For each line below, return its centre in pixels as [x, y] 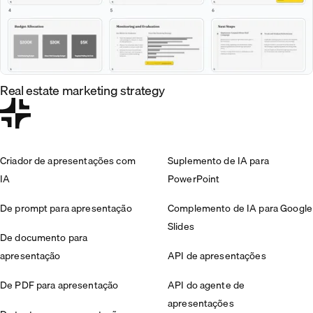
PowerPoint [194, 179]
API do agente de [206, 285]
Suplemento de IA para [218, 160]
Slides [181, 226]
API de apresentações [217, 255]
